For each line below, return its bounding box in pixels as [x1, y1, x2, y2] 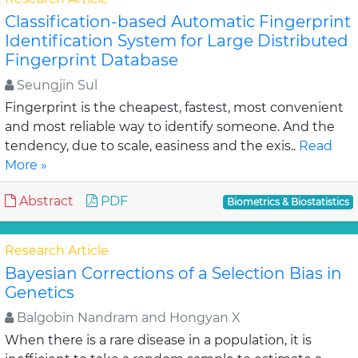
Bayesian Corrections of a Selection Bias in [5, 264, 342, 283]
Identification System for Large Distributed [5, 31, 348, 50]
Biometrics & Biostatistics [227, 196, 350, 208]
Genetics [5, 283, 74, 302]
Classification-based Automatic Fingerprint [5, 12, 351, 31]
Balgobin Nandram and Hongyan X [14, 310, 241, 325]
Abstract [16, 193, 74, 209]
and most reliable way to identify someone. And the [5, 119, 335, 134]
